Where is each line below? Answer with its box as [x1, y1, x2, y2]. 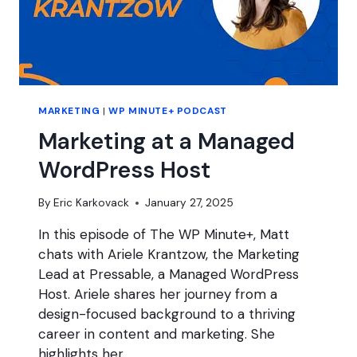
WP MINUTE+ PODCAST [108, 104, 227, 117]
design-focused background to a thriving [38, 305, 296, 324]
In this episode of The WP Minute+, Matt [38, 226, 289, 244]
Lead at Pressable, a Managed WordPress [38, 265, 299, 284]
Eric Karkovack [53, 196, 130, 210]
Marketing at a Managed [38, 126, 295, 156]
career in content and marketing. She [38, 325, 275, 343]
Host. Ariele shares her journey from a [38, 285, 277, 304]
